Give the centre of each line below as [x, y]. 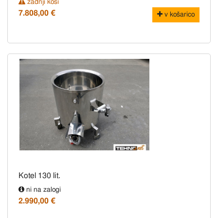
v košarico [179, 15]
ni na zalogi [43, 190]
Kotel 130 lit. [39, 176]
